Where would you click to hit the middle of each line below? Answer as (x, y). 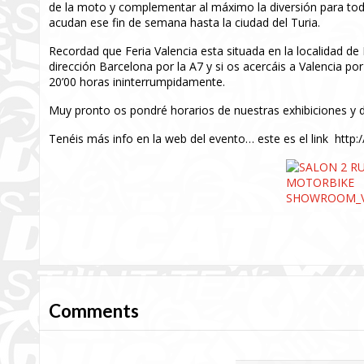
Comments (94, 311)
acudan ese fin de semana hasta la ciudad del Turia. (184, 22)
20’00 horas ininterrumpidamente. (137, 82)
